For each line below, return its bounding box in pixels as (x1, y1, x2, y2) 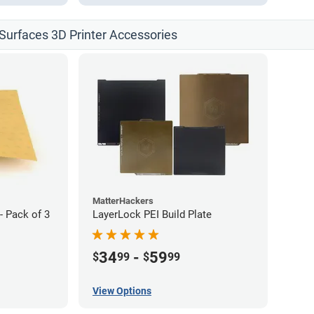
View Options (93, 285, 151, 296)
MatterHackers (93, 196, 153, 207)
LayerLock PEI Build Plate (93, 208, 212, 221)
